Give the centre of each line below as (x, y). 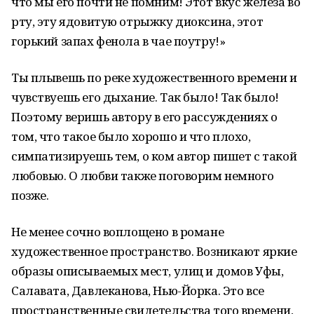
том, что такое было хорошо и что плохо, (131, 136)
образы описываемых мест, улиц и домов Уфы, (148, 271)
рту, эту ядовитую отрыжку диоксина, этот (137, 21)
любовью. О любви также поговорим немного (143, 176)
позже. (30, 195)
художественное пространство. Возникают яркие (154, 251)
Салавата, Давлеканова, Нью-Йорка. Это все (138, 291)
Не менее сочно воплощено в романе (118, 232)
